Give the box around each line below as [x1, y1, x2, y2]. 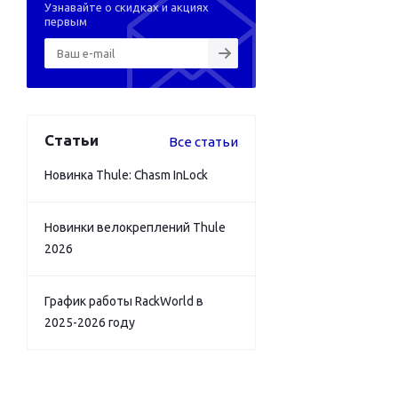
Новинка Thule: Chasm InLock [44, 167, 208, 182]
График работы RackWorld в [44, 293, 203, 308]
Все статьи [169, 133, 238, 149]
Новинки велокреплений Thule [44, 219, 226, 235]
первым [44, 14, 87, 28]
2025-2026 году [44, 314, 135, 330]
